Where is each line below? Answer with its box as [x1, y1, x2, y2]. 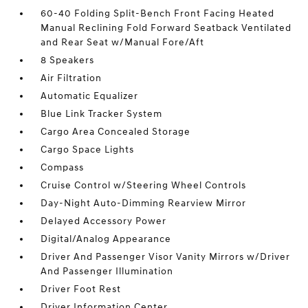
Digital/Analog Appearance [41, 233, 172, 245]
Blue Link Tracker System [41, 108, 163, 120]
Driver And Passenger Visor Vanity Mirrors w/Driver [41, 251, 291, 263]
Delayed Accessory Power [41, 215, 167, 227]
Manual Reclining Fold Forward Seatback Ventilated [41, 22, 292, 34]
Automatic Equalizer [41, 90, 139, 102]
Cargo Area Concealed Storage [41, 126, 191, 137]
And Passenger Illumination [41, 265, 174, 277]
